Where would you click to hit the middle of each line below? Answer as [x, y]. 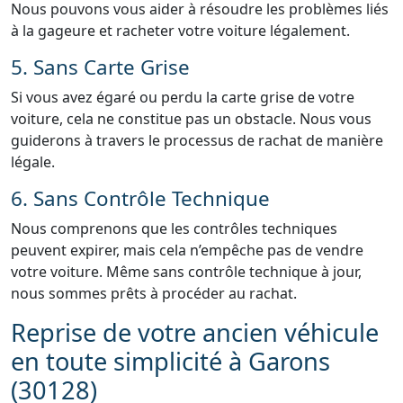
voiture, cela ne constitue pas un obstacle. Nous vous [191, 119]
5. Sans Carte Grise [100, 67]
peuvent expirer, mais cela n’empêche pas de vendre [187, 250]
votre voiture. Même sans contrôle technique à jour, [186, 272]
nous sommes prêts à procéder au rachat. [154, 293]
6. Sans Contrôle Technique [140, 198]
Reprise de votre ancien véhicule [195, 332]
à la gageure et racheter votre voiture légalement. [180, 31]
